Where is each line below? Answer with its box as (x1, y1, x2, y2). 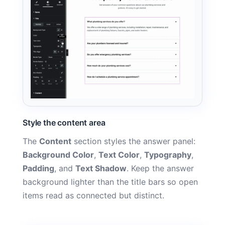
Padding (23, 163, 54, 174)
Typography (144, 150, 191, 160)
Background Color (23, 150, 94, 160)
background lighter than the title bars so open (23, 177, 198, 187)
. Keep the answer (127, 163, 194, 174)
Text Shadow (75, 163, 127, 174)
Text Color (98, 150, 140, 160)
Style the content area (23, 118, 105, 128)
